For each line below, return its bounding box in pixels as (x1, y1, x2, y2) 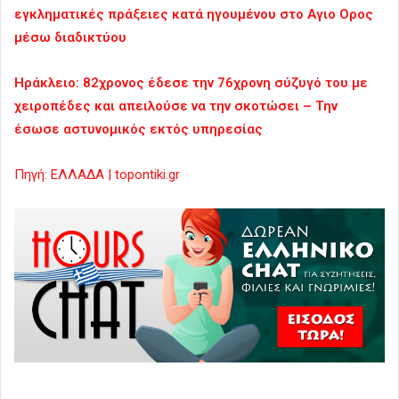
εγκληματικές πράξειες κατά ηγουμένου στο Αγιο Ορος (14, 5, 373, 22)
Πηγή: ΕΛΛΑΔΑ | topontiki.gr (14, 166, 180, 183)
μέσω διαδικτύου (14, 28, 126, 45)
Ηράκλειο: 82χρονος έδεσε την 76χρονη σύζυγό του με (14, 74, 368, 91)
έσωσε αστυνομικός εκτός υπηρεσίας (14, 120, 263, 137)
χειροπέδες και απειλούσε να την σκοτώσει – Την (14, 97, 338, 114)
